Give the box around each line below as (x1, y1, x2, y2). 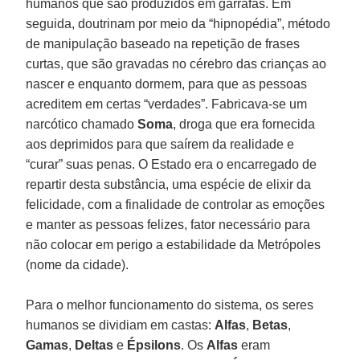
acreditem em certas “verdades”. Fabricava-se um (26, 96, 308, 111)
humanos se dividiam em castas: (26, 317, 215, 332)
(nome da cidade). (26, 257, 129, 272)
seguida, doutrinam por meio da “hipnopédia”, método (26, 16, 331, 31)
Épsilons (127, 337, 182, 352)
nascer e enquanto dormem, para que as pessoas (26, 76, 308, 91)
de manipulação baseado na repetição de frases (26, 36, 301, 51)
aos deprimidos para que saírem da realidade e (26, 137, 295, 151)
